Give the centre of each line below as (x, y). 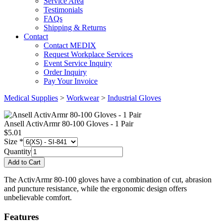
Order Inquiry (65, 72)
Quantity (18, 151)
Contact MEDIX (70, 45)
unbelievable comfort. (38, 197)
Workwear (83, 98)
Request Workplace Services (88, 54)
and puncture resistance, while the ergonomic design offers (95, 189)
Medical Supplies (31, 98)
